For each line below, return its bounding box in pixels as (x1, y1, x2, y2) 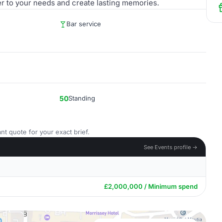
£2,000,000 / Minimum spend (104, 182, 198, 190)
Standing (68, 94, 95, 102)
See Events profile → (144, 143, 198, 151)
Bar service (66, 20, 101, 28)
